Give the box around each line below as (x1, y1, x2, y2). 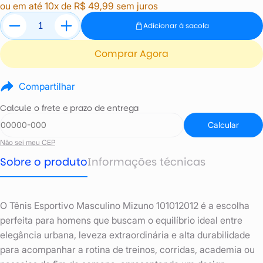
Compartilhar (19, 80, 75, 93)
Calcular (208, 119, 239, 130)
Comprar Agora (95, 47, 168, 61)
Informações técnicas (87, 154, 205, 170)
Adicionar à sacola (143, 20, 209, 31)
